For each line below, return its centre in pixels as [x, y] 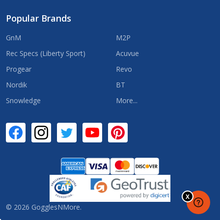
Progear [19, 69]
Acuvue [127, 53]
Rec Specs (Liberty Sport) [46, 53]
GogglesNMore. [55, 207]
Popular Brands [39, 18]
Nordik [16, 84]
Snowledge [23, 100]
